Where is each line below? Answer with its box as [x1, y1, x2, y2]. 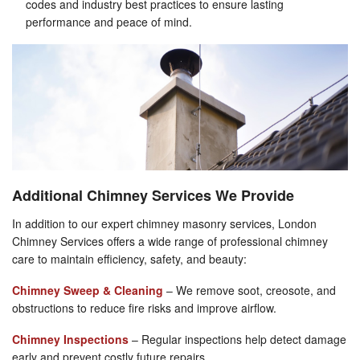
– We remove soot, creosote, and [166, 281, 336, 298]
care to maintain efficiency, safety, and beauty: [12, 250, 247, 267]
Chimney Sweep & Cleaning [12, 281, 163, 298]
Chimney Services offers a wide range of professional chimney [12, 232, 328, 249]
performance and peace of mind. [26, 13, 192, 30]
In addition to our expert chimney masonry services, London [12, 215, 317, 231]
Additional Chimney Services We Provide [12, 184, 294, 206]
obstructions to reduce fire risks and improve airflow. [12, 299, 276, 316]
